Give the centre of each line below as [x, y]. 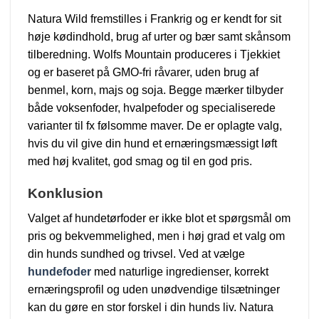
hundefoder [59, 271]
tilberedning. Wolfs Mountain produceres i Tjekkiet [154, 55]
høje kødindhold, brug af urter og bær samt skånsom [159, 37]
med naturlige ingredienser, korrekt [180, 271]
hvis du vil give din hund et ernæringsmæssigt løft [152, 144]
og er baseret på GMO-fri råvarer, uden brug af [143, 73]
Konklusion [66, 194]
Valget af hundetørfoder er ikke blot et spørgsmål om [159, 218]
